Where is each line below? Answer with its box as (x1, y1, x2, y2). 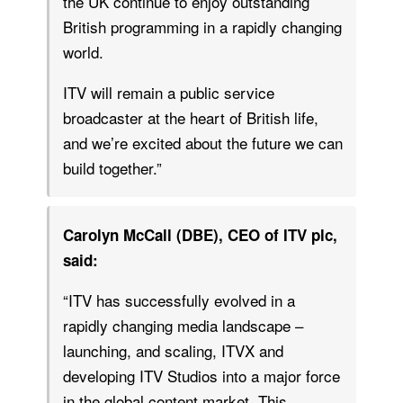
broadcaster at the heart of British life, (63, 105, 318, 129)
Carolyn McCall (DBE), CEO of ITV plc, (63, 223, 337, 246)
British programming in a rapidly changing (63, 14, 342, 38)
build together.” (63, 156, 162, 179)
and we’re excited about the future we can (63, 130, 343, 154)
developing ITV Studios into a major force (63, 363, 340, 387)
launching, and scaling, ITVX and (63, 338, 283, 362)
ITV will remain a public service (63, 80, 274, 103)
